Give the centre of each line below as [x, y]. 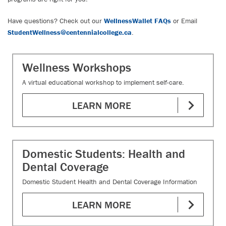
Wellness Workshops [77, 67]
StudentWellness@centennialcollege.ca [70, 32]
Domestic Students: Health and [104, 154]
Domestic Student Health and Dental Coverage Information [110, 182]
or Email [184, 21]
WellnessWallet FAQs [137, 21]
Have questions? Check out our [56, 21]
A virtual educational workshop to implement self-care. [103, 82]
